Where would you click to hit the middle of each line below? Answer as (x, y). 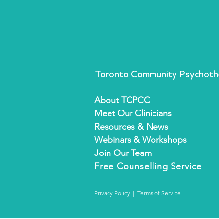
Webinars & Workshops (141, 140)
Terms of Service (159, 193)
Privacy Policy (112, 193)
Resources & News (131, 127)
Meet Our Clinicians (133, 113)
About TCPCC (122, 100)
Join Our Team (123, 153)
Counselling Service (159, 166)
